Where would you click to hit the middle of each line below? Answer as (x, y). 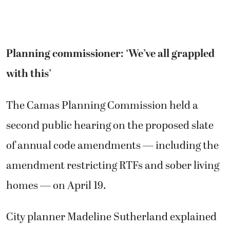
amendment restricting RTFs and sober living (113, 166)
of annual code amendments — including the (112, 146)
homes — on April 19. (56, 186)
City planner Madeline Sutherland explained (111, 217)
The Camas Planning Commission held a (102, 106)
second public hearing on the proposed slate (110, 126)
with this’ (29, 74)
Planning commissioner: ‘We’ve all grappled (110, 54)
